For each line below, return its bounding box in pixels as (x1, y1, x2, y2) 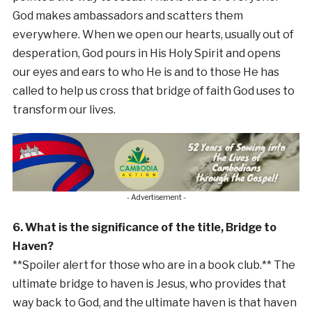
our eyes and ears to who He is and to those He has (12, 65, 279, 79)
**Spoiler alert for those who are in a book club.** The (12, 258, 295, 272)
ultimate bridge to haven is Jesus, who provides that (12, 276, 286, 290)
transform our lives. (12, 103, 116, 117)
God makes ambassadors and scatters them (12, 9, 243, 23)
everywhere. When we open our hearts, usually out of (12, 28, 294, 42)
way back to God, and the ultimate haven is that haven (12, 295, 297, 309)
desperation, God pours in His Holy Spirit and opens (12, 47, 281, 61)
